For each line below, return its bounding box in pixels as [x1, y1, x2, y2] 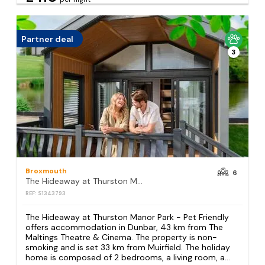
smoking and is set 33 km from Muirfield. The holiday [25, 242, 231, 253]
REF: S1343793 [25, 190, 66, 198]
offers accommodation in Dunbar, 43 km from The [25, 222, 224, 233]
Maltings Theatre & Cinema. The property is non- [25, 232, 218, 243]
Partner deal [21, 33, 74, 44]
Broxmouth [25, 166, 67, 176]
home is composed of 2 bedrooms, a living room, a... [25, 252, 231, 263]
